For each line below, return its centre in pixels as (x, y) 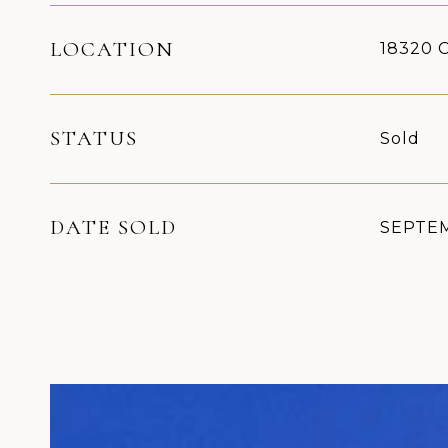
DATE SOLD (113, 227)
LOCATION (112, 49)
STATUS (94, 138)
